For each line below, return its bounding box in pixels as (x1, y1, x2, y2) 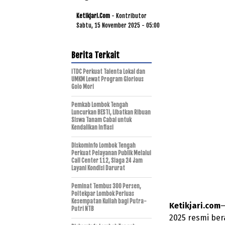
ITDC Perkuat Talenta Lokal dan (71, 68, 145, 75)
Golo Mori (71, 83, 94, 90)
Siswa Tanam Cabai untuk (71, 116, 132, 124)
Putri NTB (71, 205, 94, 212)
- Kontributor (111, 12, 147, 20)
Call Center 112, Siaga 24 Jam (71, 157, 143, 164)
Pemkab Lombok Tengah (71, 101, 128, 108)
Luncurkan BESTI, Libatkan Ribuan (71, 108, 151, 116)
